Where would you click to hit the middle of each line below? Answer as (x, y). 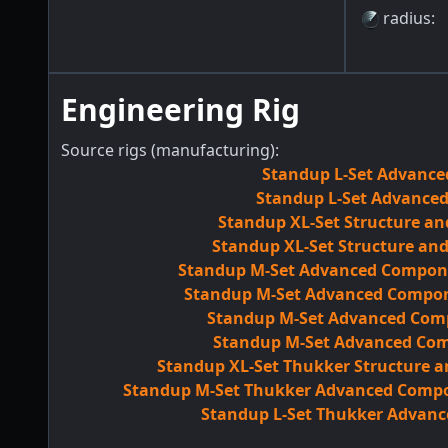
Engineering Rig (180, 109)
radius (406, 17)
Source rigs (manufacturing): (170, 149)
